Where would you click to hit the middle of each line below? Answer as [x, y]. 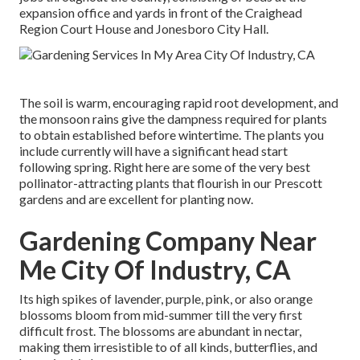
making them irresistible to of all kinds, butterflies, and [168, 347]
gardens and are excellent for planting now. [136, 199]
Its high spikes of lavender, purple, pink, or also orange [166, 299]
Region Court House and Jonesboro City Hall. [144, 29]
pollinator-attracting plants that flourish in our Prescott [171, 183]
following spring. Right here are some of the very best [165, 167]
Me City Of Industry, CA [155, 270]
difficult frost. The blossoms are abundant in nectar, [160, 331]
